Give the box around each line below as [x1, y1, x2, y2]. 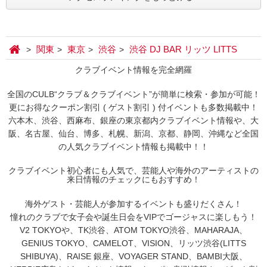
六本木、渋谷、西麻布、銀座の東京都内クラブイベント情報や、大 [8, 115, 259, 125]
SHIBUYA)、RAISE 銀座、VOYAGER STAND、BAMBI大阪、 [20, 251, 247, 261]
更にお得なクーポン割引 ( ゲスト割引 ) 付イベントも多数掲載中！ [9, 102, 258, 112]
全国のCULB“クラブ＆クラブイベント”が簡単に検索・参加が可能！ [7, 89, 260, 99]
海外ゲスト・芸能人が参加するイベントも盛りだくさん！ [25, 198, 242, 209]
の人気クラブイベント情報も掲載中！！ [58, 141, 209, 151]
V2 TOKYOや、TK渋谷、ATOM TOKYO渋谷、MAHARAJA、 [20, 225, 247, 235]
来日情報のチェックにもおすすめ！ [67, 174, 200, 184]
